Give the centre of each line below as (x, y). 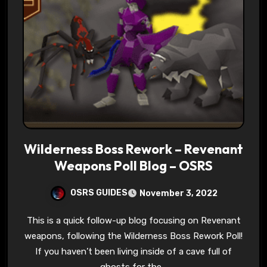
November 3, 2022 (178, 193)
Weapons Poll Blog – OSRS (133, 166)
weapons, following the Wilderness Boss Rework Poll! (133, 236)
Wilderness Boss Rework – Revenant (133, 149)
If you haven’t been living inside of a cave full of (133, 252)
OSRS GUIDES (99, 193)
